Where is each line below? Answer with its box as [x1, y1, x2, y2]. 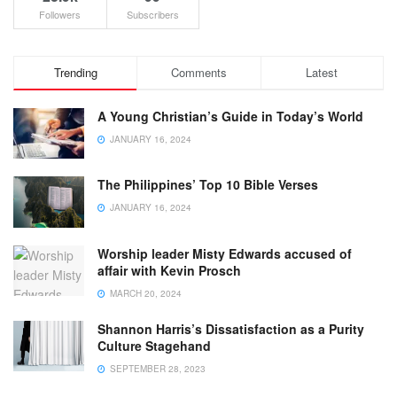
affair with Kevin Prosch [97, 261, 241, 279]
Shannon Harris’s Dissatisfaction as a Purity [97, 319, 364, 338]
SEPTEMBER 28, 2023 [107, 362, 206, 375]
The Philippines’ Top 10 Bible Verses [97, 175, 318, 194]
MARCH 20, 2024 [107, 286, 182, 300]
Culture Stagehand [97, 336, 211, 354]
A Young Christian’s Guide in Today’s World [97, 107, 363, 126]
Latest [306, 64, 339, 82]
